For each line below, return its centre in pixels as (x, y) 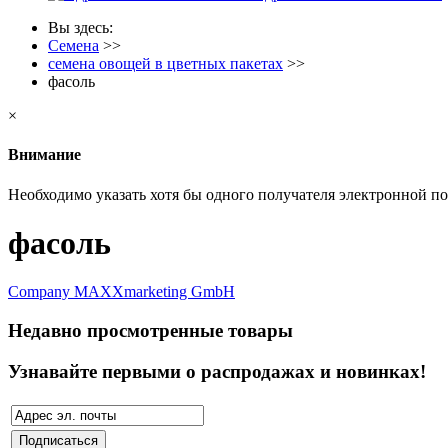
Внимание (44, 155)
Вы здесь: (84, 27)
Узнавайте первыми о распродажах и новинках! (217, 371)
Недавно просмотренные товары (150, 331)
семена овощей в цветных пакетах (165, 63)
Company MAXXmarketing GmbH (121, 292)
